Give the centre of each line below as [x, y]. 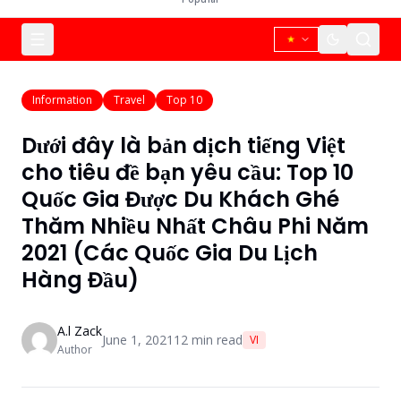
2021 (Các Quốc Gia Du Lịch [170, 253]
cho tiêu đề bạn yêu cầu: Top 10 [188, 172]
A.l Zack [80, 331]
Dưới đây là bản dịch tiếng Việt [183, 145]
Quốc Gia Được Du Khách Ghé [180, 199]
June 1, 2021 [138, 340]
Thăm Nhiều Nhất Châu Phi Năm [195, 226]
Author [75, 350]
